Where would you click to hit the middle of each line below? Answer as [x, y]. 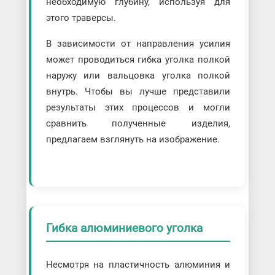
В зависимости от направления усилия [138, 43]
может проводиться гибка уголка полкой [138, 59]
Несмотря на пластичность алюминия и [138, 265]
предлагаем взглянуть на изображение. [133, 139]
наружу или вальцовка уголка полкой [138, 75]
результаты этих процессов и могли [138, 107]
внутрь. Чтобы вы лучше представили [138, 91]
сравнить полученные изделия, [138, 123]
